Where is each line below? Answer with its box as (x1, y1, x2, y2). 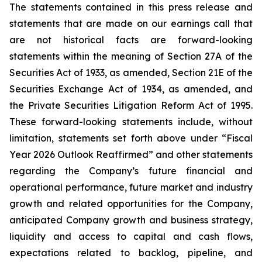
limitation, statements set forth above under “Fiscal (9, 132, 253, 144)
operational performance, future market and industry (9, 181, 253, 194)
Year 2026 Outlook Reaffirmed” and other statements (9, 149, 253, 161)
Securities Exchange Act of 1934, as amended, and (9, 83, 253, 95)
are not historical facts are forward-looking (9, 34, 253, 46)
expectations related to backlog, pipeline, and (9, 247, 253, 259)
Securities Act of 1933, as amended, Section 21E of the (9, 67, 253, 79)
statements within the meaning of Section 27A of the (9, 50, 253, 63)
